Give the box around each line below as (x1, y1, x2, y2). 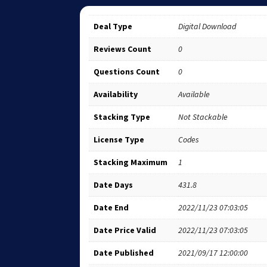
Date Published (94, 247, 154, 258)
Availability (94, 88, 138, 100)
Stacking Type (94, 111, 151, 122)
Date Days (94, 179, 133, 190)
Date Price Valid (94, 224, 157, 235)
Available (178, 88, 210, 100)
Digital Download (178, 20, 237, 32)
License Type (94, 133, 145, 145)
